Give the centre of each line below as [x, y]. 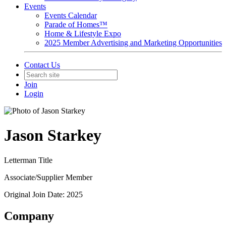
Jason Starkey [53, 135]
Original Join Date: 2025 [43, 194]
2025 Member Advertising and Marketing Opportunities [133, 43]
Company [29, 216]
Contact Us [42, 65]
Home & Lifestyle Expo [83, 34]
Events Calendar [71, 15]
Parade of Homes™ [76, 24]
